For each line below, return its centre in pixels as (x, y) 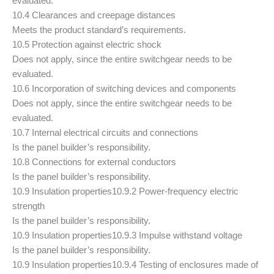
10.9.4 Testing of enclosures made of (185, 265)
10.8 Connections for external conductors (94, 162)
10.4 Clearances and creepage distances (94, 15)
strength (28, 206)
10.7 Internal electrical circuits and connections (105, 132)
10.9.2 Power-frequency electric (175, 191)
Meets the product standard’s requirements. (99, 30)
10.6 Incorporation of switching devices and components (124, 88)
